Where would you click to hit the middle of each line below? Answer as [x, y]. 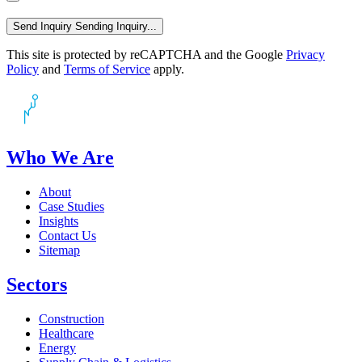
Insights [59, 221]
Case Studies [72, 207]
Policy [23, 69]
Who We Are [60, 158]
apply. [167, 69]
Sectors [37, 285]
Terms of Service [107, 69]
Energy [57, 348]
